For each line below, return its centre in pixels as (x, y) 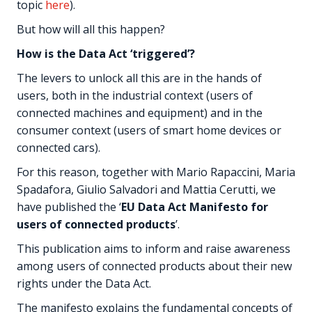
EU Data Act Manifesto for (195, 206)
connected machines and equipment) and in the (140, 112)
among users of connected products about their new (154, 266)
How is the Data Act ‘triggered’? (106, 53)
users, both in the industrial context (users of (135, 95)
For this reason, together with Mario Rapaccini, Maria (156, 172)
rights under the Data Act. (84, 283)
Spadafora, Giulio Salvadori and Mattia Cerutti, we (146, 189)
